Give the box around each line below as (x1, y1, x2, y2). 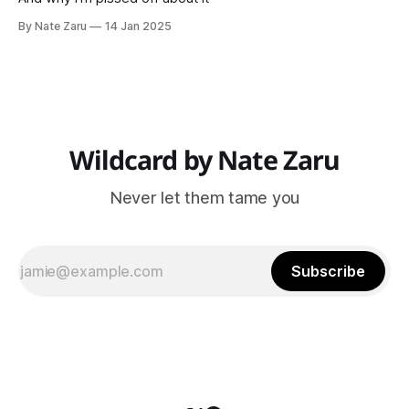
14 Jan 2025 (105, 19, 172, 34)
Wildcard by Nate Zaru (68, 142, 341, 178)
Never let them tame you (109, 188, 300, 208)
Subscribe (291, 262, 365, 281)
